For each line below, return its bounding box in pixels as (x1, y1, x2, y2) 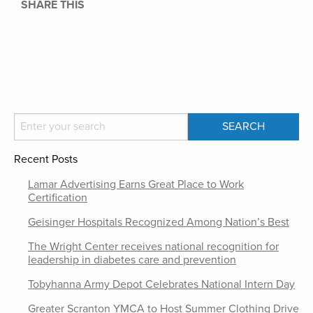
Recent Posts (14, 152, 78, 166)
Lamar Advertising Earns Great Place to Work (28, 177, 244, 191)
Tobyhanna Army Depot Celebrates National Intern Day (28, 277, 295, 291)
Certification (28, 190, 87, 205)
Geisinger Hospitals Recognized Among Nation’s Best (28, 214, 289, 229)
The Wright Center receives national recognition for (28, 239, 279, 254)
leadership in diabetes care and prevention (28, 252, 236, 267)
